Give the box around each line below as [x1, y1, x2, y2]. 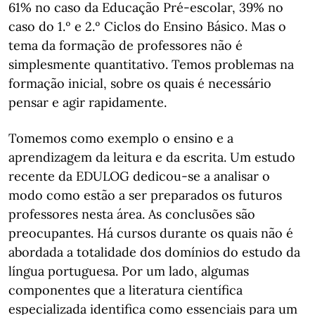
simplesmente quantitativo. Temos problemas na [8, 56, 294, 72]
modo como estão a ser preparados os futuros [8, 187, 282, 203]
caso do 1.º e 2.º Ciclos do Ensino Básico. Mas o [8, 18, 286, 34]
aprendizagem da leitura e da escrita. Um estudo [8, 149, 295, 165]
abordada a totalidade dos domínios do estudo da [8, 244, 300, 260]
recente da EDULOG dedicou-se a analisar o [8, 168, 270, 184]
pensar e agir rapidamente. [8, 94, 167, 110]
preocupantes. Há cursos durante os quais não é [8, 225, 293, 241]
